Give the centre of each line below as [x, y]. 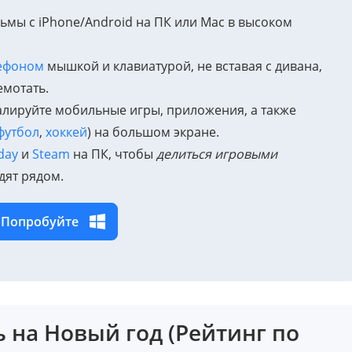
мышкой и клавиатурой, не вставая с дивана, [183, 66]
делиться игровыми [217, 154]
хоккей [66, 132]
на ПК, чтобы [113, 154]
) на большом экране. [153, 132]
